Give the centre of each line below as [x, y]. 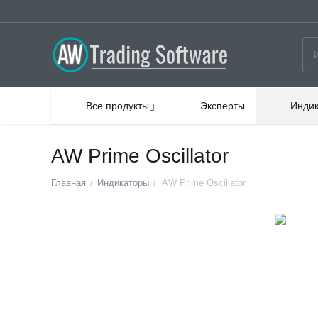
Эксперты [223, 106]
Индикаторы [124, 183]
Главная [69, 183]
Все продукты [118, 106]
